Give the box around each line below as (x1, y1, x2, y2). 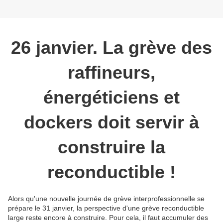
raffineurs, (68, 62, 155, 83)
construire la (58, 136, 165, 157)
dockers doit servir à (24, 111, 199, 132)
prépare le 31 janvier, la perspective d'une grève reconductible (8, 204, 204, 212)
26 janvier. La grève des (11, 37, 212, 58)
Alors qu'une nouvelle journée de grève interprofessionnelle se (8, 194, 205, 203)
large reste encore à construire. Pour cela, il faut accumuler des (8, 213, 208, 222)
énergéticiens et (43, 87, 180, 108)
